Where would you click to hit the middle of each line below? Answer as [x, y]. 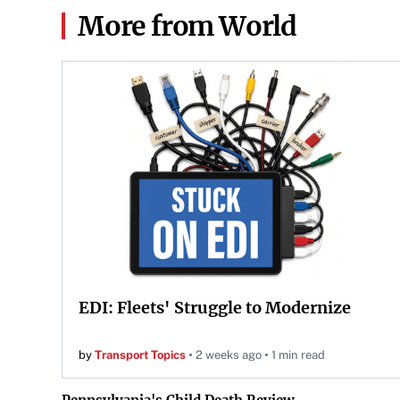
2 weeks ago [229, 355]
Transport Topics [140, 355]
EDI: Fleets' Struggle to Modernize [215, 308]
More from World [187, 26]
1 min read [298, 355]
